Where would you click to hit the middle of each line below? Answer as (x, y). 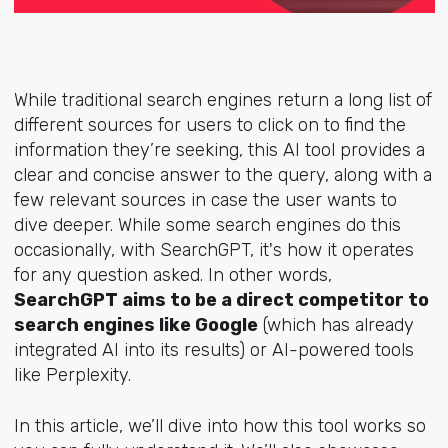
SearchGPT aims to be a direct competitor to (221, 300)
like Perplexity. (72, 375)
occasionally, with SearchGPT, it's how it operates (213, 250)
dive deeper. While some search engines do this (207, 225)
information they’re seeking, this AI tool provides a (219, 150)
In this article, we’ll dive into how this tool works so (219, 425)
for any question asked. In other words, (172, 275)
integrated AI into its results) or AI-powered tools (213, 350)
